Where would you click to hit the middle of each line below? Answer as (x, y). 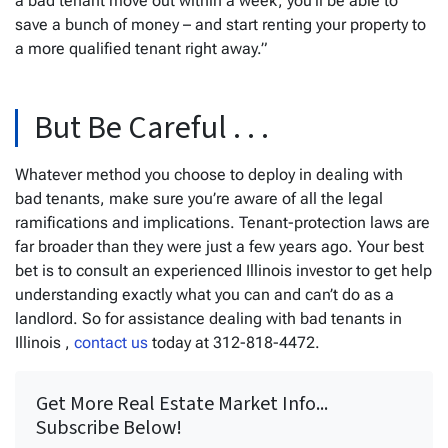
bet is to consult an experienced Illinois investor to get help (223, 270)
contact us (111, 342)
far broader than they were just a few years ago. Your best (219, 246)
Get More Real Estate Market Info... (182, 403)
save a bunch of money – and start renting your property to (220, 24)
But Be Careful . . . (154, 127)
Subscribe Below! (109, 427)
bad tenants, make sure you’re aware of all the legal (199, 198)
